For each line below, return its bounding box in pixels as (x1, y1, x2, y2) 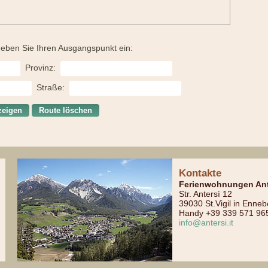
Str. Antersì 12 (179, 189, 233, 199)
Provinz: (23, 63, 59, 73)
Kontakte (179, 167, 222, 179)
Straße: (33, 83, 67, 93)
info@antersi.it (179, 218, 234, 228)
